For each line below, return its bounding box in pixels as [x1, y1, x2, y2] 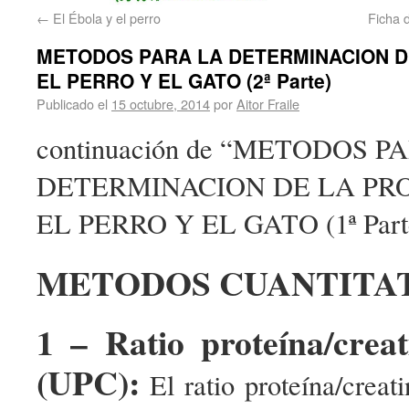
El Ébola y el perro [49, 8, 161, 28]
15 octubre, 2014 [111, 94, 210, 114]
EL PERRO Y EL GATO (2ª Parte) [37, 67, 331, 95]
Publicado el [37, 94, 108, 114]
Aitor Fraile [236, 94, 299, 114]
